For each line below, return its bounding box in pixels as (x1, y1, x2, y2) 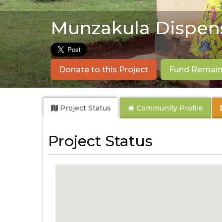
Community (136, 104, 179, 112)
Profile (179, 104, 203, 112)
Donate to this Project (59, 65, 148, 74)
